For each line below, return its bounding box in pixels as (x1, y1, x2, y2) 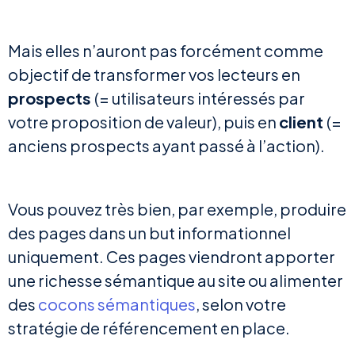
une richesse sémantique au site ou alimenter (8, 270, 343, 291)
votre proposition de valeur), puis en (8, 112, 279, 132)
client (279, 112, 326, 132)
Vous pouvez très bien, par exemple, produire (8, 199, 346, 219)
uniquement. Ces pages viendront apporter (8, 246, 335, 267)
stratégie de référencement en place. (8, 318, 290, 338)
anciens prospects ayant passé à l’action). (8, 136, 327, 156)
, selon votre (196, 294, 286, 315)
